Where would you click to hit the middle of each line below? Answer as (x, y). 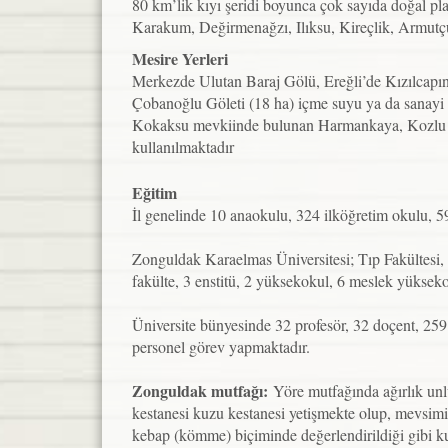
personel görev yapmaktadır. (221, 346)
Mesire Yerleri (180, 58)
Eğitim (154, 192)
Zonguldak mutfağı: (202, 390)
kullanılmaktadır (183, 146)
